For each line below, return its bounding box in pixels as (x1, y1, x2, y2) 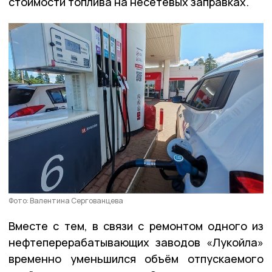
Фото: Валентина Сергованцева (8, 195, 123, 206)
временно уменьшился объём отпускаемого (8, 251, 263, 266)
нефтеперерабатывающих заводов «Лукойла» (8, 234, 263, 250)
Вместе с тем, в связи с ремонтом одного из (8, 218, 263, 233)
